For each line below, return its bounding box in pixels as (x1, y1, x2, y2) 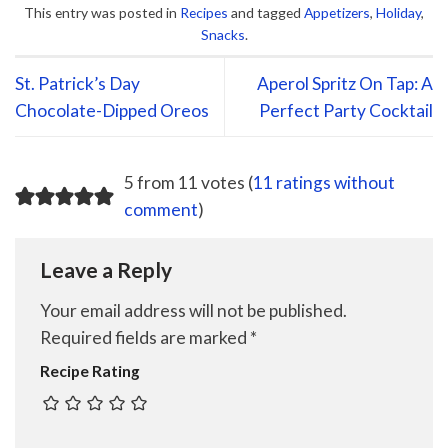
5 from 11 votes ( (123, 172, 253, 194)
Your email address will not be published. (40, 299, 347, 321)
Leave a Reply (40, 257, 176, 283)
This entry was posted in (24, 4, 180, 22)
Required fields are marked (40, 326, 250, 348)
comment (123, 199, 198, 221)
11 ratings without (252, 172, 395, 194)
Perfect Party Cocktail (259, 99, 433, 121)
